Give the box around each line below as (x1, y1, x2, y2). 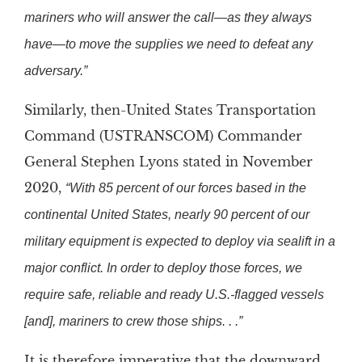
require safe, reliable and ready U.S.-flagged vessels (23, 288, 324, 301)
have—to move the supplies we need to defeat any (23, 37, 313, 51)
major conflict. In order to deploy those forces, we (23, 261, 302, 275)
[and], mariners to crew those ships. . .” (23, 314, 242, 328)
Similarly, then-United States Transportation (23, 102, 316, 118)
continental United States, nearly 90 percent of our (23, 208, 309, 221)
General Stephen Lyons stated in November (23, 154, 313, 170)
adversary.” (23, 64, 87, 78)
